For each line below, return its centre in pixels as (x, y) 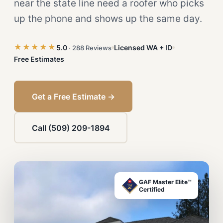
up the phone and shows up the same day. (108, 19)
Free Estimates (39, 59)
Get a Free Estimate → (73, 96)
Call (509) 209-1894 (71, 128)
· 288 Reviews (90, 48)
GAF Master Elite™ (165, 182)
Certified (152, 189)
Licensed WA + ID (143, 47)
